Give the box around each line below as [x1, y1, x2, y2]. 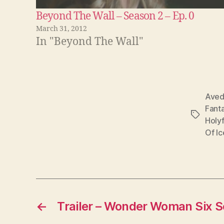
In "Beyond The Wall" [36, 34, 143, 48]
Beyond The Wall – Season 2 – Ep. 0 [36, 9, 194, 23]
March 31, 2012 [36, 24, 87, 33]
